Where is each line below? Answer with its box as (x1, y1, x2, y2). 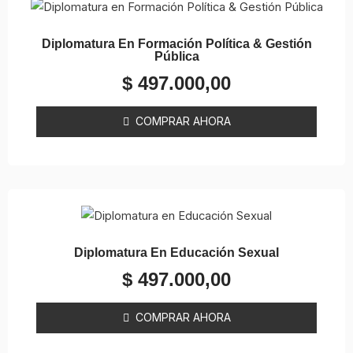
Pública (154, 50, 199, 64)
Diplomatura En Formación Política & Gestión (41, 37, 312, 51)
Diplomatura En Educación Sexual (74, 246, 279, 260)
